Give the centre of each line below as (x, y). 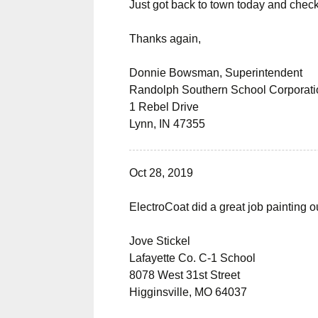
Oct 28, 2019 (161, 173)
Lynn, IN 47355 (167, 124)
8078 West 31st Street (185, 275)
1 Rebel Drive (164, 107)
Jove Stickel (160, 241)
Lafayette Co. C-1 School (192, 258)
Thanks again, (165, 39)
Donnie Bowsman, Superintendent (216, 73)
